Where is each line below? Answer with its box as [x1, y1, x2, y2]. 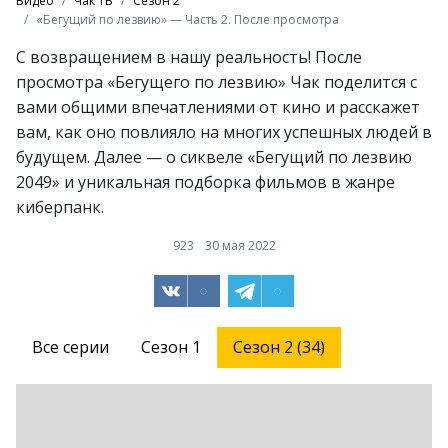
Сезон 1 [141, 335, 201, 358]
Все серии [32, 335, 109, 358]
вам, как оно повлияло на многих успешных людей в [16, 120, 432, 143]
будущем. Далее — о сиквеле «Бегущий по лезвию [16, 145, 412, 168]
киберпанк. [16, 195, 104, 218]
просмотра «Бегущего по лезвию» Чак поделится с [16, 70, 417, 93]
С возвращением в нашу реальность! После [16, 45, 362, 68]
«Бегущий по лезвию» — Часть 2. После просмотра [36, 10, 339, 28]
